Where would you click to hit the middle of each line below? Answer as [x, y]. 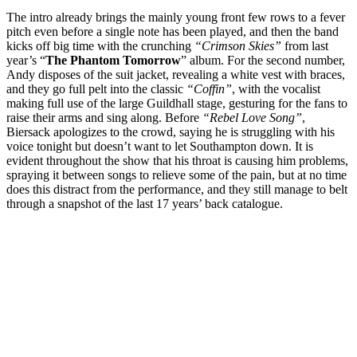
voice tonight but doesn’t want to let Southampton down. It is [160, 146]
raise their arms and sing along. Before [104, 117]
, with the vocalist [276, 88]
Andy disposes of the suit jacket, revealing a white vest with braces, [176, 74]
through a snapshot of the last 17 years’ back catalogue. [145, 203]
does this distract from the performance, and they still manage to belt [177, 189]
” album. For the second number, [263, 60]
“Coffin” [209, 88]
